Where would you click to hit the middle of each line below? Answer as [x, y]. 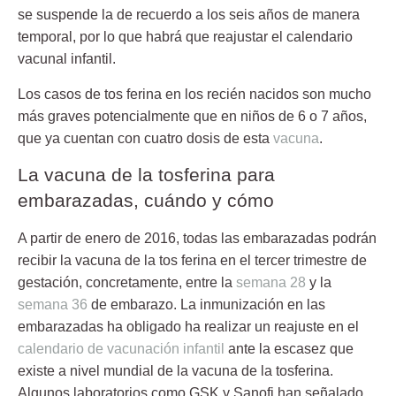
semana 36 [53, 305]
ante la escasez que [289, 349]
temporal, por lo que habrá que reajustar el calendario [185, 37]
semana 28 [271, 283]
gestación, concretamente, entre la [127, 283]
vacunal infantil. [67, 59]
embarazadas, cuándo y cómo [146, 201]
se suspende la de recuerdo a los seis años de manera [189, 15]
